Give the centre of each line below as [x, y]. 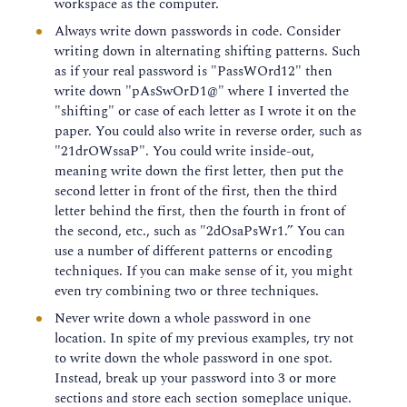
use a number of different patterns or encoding [194, 252]
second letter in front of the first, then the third [196, 192]
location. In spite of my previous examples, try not [204, 339]
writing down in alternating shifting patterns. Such [208, 52]
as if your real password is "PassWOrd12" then [194, 72]
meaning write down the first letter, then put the [199, 172]
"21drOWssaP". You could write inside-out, [184, 152]
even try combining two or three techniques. [187, 292]
